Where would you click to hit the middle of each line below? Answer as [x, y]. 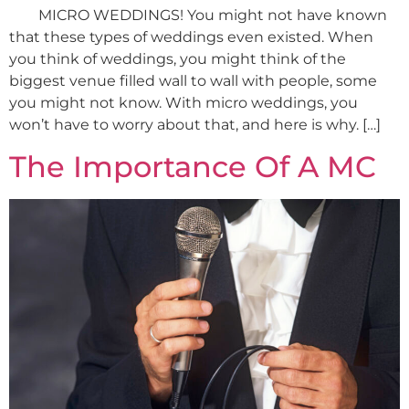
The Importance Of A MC [193, 166]
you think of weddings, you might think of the [178, 59]
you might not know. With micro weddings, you [184, 103]
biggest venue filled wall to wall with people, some [193, 81]
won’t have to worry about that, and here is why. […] [195, 125]
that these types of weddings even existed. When [191, 37]
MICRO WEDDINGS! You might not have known [198, 16]
